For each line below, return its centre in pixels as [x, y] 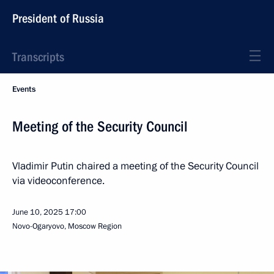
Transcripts [38, 57]
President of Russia [58, 18]
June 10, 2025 [38, 212]
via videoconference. [58, 181]
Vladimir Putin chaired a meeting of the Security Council [135, 166]
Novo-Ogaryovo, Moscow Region [67, 226]
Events [24, 89]
